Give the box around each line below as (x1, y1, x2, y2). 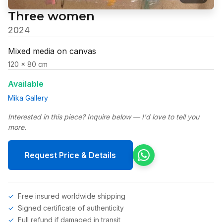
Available (8, 78, 44, 89)
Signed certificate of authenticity (18, 203, 124, 212)
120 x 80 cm (8, 59, 48, 68)
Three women (8, 8, 95, 23)
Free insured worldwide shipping (18, 191, 125, 200)
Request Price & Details (25, 150, 116, 160)
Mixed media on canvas (8, 46, 96, 56)
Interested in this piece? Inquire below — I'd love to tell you (8, 112, 199, 121)
